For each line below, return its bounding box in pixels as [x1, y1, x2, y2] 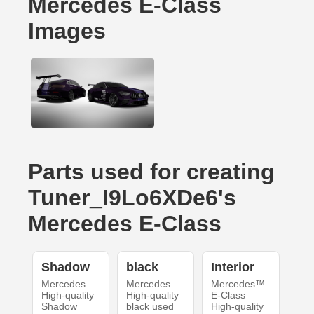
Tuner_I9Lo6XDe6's [28, 185, 236, 211]
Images [28, 18, 106, 43]
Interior [211, 260, 255, 275]
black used [125, 301, 174, 313]
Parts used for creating [28, 159, 275, 185]
